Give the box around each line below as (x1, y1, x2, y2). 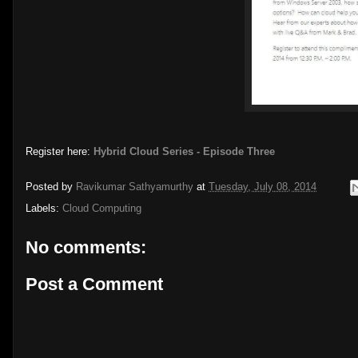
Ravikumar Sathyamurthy (76, 181, 193, 193)
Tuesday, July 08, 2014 (209, 181, 316, 193)
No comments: (26, 237, 146, 257)
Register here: (26, 145, 93, 157)
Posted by (26, 181, 76, 193)
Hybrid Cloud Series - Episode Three (93, 145, 275, 157)
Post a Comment (26, 273, 163, 294)
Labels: (26, 202, 62, 214)
